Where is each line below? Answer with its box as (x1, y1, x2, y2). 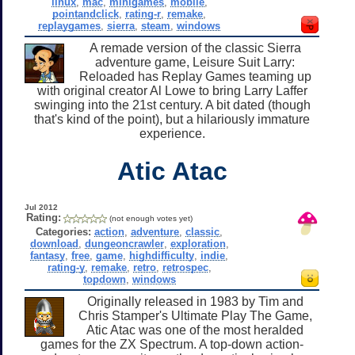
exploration (170, 237, 226, 250)
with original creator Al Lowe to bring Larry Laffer (36, 83, 307, 97)
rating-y (47, 261, 85, 273)
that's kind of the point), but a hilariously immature (34, 112, 310, 126)
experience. (139, 126, 205, 140)
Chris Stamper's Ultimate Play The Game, (78, 308, 312, 323)
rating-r (125, 7, 162, 20)
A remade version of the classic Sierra (89, 40, 301, 55)
